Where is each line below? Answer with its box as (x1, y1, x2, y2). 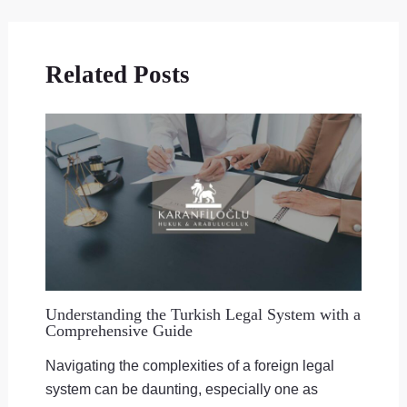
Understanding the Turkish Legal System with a (45, 304, 361, 323)
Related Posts (45, 60, 190, 88)
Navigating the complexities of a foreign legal (45, 357, 334, 374)
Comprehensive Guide (45, 321, 193, 340)
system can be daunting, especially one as (45, 381, 318, 398)
